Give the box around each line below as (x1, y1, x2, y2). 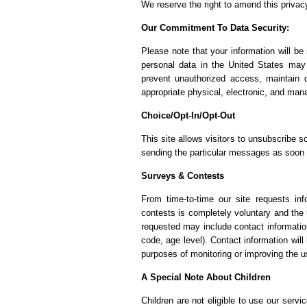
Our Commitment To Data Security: (141, 23, 289, 33)
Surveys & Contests (141, 171, 224, 181)
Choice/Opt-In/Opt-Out (141, 110, 235, 121)
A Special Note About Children (141, 272, 271, 282)
